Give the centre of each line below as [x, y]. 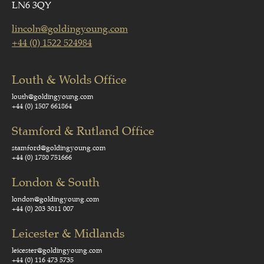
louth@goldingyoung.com [53, 97]
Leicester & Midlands [68, 234]
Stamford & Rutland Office [83, 131]
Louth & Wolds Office [69, 80]
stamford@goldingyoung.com [59, 148]
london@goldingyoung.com [56, 199]
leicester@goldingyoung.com [57, 250]
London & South [56, 182]
